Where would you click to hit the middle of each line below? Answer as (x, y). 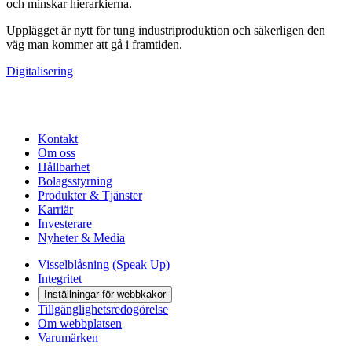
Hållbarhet (64, 167)
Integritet (60, 279)
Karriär (55, 210)
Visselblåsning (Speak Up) (104, 265)
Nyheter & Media (81, 238)
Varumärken (68, 338)
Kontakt (58, 139)
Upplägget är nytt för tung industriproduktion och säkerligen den (166, 31)
